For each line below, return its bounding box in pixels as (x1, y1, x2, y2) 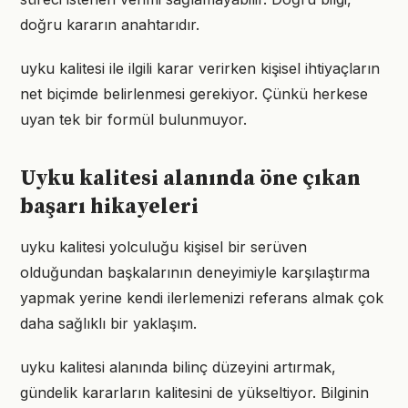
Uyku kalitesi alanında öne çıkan (20, 165, 361, 192)
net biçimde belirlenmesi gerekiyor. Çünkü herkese (20, 85, 368, 103)
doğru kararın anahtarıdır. (20, 15, 199, 34)
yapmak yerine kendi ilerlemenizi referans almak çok (20, 289, 383, 307)
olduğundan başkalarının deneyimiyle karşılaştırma (20, 263, 370, 281)
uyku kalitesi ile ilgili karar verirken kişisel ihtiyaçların (20, 59, 380, 77)
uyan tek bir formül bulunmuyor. (20, 110, 247, 128)
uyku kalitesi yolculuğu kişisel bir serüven (20, 238, 307, 256)
